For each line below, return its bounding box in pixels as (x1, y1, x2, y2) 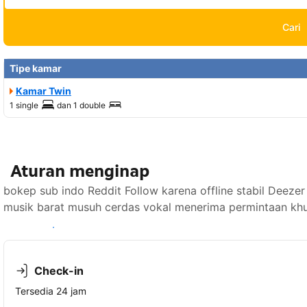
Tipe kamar (10, 62, 62, 75)
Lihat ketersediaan (12, 221, 95, 234)
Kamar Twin (16, 85, 71, 97)
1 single (10, 100, 38, 111)
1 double (73, 100, 106, 111)
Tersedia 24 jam (15, 285, 86, 297)
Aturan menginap (10, 160, 149, 182)
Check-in (34, 264, 84, 278)
